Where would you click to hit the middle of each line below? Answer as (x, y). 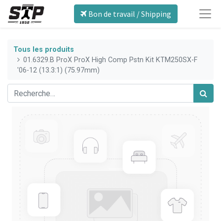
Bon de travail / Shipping (129, 14)
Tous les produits (44, 49)
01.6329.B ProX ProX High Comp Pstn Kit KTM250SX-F (110, 60)
